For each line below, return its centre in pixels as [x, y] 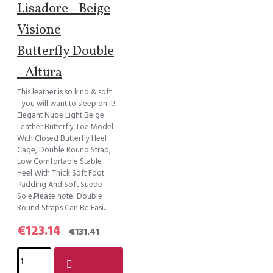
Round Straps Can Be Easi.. [62, 208]
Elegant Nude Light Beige [61, 115]
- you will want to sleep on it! [66, 104]
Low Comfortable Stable [59, 162]
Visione [39, 30]
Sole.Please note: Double [60, 197]
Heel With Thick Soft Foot [61, 173]
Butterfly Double [66, 52]
